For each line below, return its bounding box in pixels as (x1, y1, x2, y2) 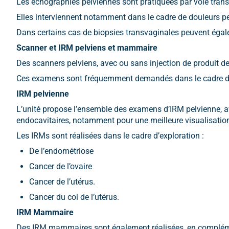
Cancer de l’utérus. (29, 177, 95, 187)
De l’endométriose (29, 146, 94, 156)
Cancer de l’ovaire (29, 162, 92, 171)
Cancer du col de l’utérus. (29, 192, 119, 202)
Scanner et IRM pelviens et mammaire (16, 43, 157, 53)
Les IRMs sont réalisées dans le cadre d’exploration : (16, 131, 204, 141)
